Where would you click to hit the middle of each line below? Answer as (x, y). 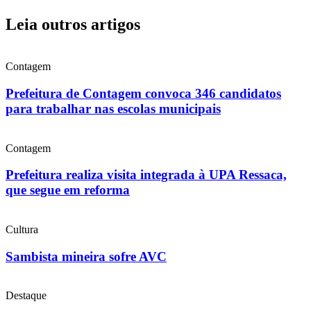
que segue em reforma (68, 190)
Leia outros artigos (73, 25)
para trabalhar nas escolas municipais (113, 108)
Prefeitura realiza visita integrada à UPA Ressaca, (146, 175)
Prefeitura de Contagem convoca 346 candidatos (143, 93)
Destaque (26, 296)
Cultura (22, 229)
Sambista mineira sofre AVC (86, 256)
